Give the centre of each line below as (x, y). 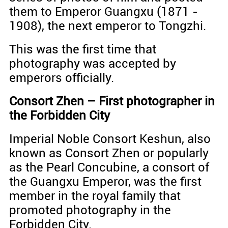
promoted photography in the (90, 210)
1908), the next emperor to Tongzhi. (107, 26)
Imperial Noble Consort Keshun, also (110, 139)
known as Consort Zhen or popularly (109, 153)
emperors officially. (61, 78)
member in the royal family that (95, 196)
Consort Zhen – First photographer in (112, 102)
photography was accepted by (92, 64)
